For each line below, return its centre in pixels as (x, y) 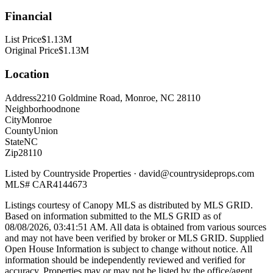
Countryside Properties (87, 173)
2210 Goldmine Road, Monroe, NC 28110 (119, 97)
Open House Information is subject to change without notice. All (129, 249)
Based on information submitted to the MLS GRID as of (113, 216)
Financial (28, 16)
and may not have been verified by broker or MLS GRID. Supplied (134, 238)
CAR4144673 (60, 184)
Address (21, 97)
